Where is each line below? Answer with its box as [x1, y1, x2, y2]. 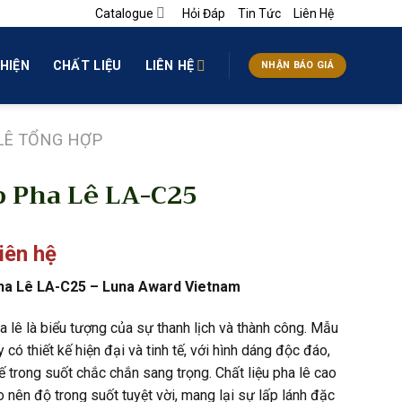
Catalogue [94, 5, 153, 21]
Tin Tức [237, 5, 281, 21]
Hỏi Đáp [181, 5, 225, 21]
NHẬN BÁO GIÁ [261, 59, 334, 71]
